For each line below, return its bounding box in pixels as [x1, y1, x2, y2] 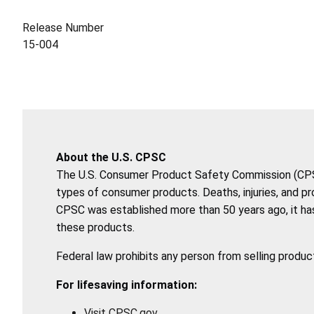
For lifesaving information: [56, 278, 197, 292]
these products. [56, 220, 137, 234]
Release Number [22, 20, 104, 34]
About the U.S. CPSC [56, 150, 166, 164]
